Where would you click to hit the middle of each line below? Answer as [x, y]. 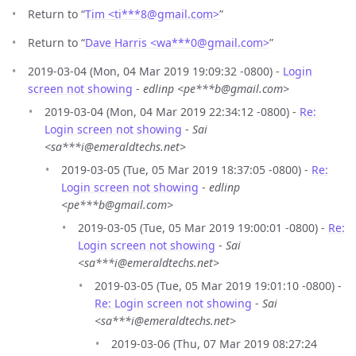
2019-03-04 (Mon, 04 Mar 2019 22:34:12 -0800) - [172, 111]
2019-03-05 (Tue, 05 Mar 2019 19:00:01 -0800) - [203, 227]
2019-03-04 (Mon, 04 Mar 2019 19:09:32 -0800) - [155, 71]
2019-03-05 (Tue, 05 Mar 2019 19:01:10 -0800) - [218, 285]
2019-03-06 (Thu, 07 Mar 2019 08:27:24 [214, 343]
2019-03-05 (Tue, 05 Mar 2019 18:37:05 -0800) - [186, 169]
